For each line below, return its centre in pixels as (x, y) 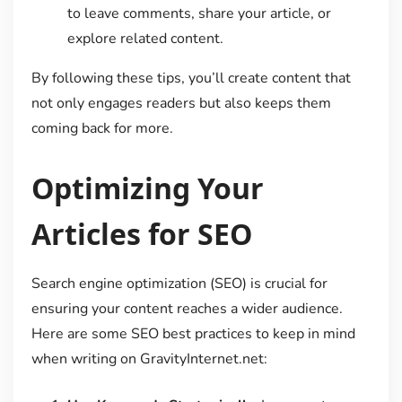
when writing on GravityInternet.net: (149, 358)
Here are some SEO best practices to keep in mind (193, 333)
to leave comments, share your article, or (199, 14)
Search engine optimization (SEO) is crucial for (179, 283)
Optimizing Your (147, 188)
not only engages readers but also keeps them (181, 104)
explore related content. (145, 39)
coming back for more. (102, 129)
